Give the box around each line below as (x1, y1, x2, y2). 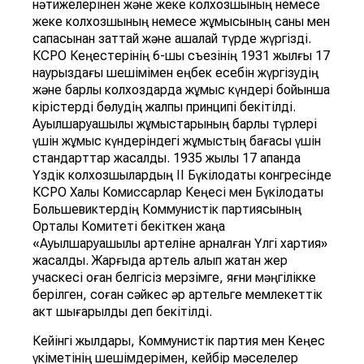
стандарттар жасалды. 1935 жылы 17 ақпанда (32, 150, 301, 167)
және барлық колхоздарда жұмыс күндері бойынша (32, 82, 330, 98)
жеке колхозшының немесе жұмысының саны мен (32, 14, 330, 30)
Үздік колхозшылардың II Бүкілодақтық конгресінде (32, 167, 331, 184)
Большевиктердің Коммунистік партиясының (32, 201, 301, 218)
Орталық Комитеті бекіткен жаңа (32, 219, 225, 235)
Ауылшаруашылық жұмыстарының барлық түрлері (32, 116, 317, 132)
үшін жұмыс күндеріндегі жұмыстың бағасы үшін (32, 133, 321, 149)
